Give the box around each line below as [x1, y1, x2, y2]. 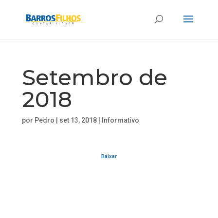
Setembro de [21, 64, 167, 91]
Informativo [101, 116, 139, 124]
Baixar [101, 153, 117, 160]
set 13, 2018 [59, 116, 97, 124]
